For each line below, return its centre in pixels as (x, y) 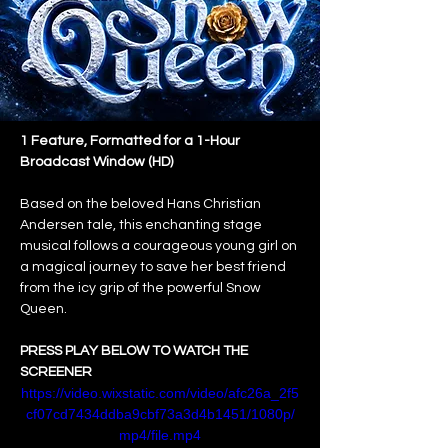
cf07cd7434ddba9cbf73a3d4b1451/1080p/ (160, 414)
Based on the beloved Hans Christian (142, 204)
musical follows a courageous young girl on (160, 246)
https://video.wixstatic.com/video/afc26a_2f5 (160, 393)
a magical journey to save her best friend (154, 267)
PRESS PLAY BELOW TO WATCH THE (135, 351)
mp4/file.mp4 (160, 435)
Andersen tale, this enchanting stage (142, 225)
